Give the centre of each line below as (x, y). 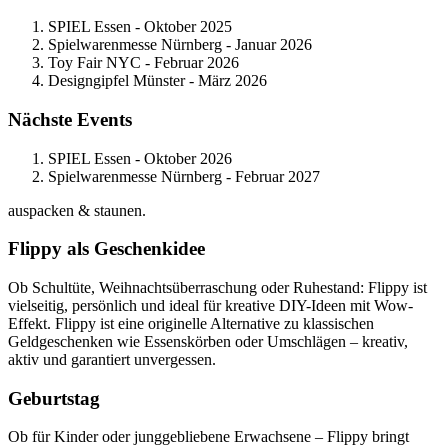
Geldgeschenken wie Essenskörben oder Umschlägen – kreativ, (208, 341)
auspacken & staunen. (77, 210)
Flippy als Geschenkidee (106, 249)
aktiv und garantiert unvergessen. (112, 359)
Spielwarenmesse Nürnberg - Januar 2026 (180, 45)
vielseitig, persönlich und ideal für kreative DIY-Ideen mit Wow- (210, 305)
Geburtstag (54, 398)
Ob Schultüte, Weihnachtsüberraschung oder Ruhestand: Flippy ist (217, 287)
